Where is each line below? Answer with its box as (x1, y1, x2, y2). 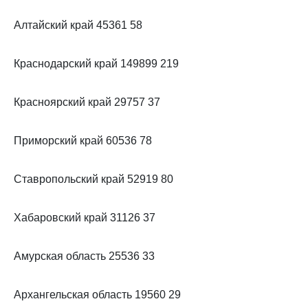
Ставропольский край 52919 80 (14, 173, 173, 185)
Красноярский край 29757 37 (14, 96, 160, 108)
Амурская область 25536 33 (14, 250, 155, 262)
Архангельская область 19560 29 (14, 289, 181, 300)
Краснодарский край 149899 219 (14, 58, 179, 69)
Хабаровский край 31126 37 (14, 212, 155, 223)
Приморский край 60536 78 (14, 135, 152, 146)
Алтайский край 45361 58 (14, 19, 142, 31)
